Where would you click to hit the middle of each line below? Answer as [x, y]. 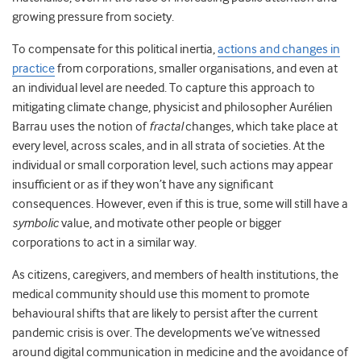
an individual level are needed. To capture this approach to [164, 88]
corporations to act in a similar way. [104, 243]
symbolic [37, 224]
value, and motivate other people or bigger [171, 224]
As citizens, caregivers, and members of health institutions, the [175, 275]
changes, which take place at [260, 127]
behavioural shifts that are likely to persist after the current [165, 314]
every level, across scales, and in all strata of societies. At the [168, 146]
